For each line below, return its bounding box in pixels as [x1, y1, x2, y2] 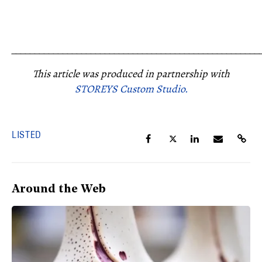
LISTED [12, 129, 42, 141]
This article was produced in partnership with [32, 67, 230, 81]
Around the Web [12, 184, 106, 196]
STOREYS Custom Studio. [74, 82, 188, 96]
